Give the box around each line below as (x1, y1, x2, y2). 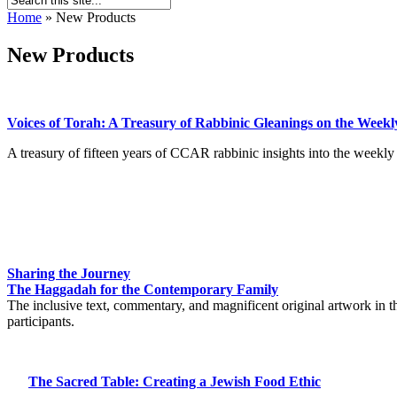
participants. (7, 313, 74, 329)
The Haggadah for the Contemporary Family (7, 281, 278, 297)
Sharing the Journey (7, 265, 130, 281)
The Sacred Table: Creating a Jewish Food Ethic (28, 373, 321, 389)
